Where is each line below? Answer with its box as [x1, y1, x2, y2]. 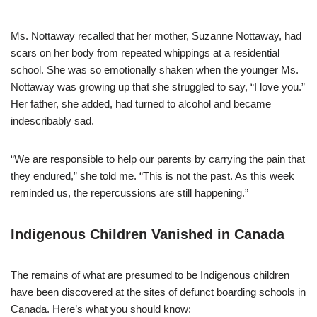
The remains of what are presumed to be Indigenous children [11, 269, 289, 281]
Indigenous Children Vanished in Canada [11, 226, 284, 242]
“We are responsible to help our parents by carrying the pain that [11, 153, 305, 165]
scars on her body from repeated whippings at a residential [11, 47, 279, 59]
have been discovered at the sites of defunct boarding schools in [11, 286, 306, 298]
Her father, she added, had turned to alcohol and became [11, 98, 271, 110]
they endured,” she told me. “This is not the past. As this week [11, 170, 294, 182]
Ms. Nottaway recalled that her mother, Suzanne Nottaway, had [11, 30, 301, 42]
